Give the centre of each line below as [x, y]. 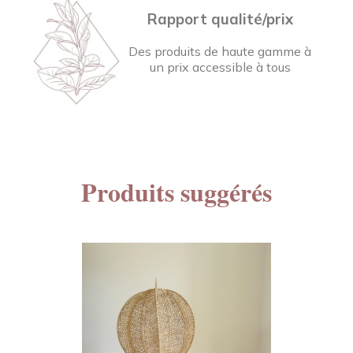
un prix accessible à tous [220, 67]
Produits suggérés [176, 192]
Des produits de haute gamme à [220, 51]
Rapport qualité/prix [220, 19]
